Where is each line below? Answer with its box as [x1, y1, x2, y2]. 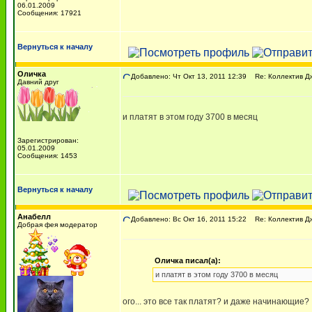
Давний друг [17, 78, 59, 86]
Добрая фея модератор [17, 221, 97, 228]
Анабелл [17, 212, 51, 221]
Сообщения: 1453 [17, 152, 77, 159]
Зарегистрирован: [17, 136, 79, 144]
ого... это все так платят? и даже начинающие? [123, 297, 309, 306]
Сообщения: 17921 [17, 9, 81, 17]
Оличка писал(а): [154, 256, 221, 265]
